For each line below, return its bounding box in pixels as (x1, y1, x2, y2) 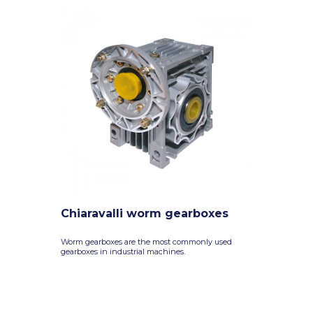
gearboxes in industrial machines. (61, 247, 185, 256)
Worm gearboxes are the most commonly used (61, 237, 232, 247)
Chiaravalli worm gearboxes (61, 207, 228, 220)
